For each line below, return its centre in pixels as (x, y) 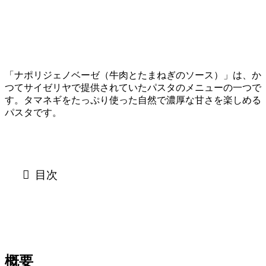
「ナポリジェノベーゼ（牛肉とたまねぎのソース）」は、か (133, 75)
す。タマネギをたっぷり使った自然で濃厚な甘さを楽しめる (133, 100)
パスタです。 (33, 112)
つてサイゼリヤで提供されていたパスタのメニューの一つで (133, 87)
